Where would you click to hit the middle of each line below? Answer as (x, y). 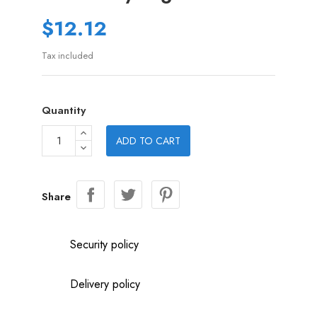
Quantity (64, 110)
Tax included (68, 56)
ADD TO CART (148, 141)
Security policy (104, 244)
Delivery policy (105, 284)
